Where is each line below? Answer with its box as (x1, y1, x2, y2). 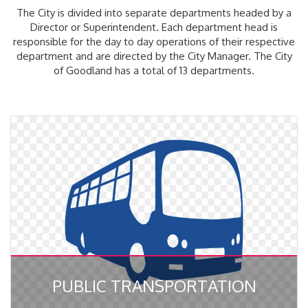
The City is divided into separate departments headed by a (16, 6, 291, 20)
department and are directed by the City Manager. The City (16, 49, 292, 63)
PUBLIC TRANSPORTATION (52, 275, 256, 297)
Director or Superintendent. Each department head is (30, 21, 278, 34)
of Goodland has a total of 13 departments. (54, 64, 254, 78)
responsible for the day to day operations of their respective (13, 35, 295, 49)
